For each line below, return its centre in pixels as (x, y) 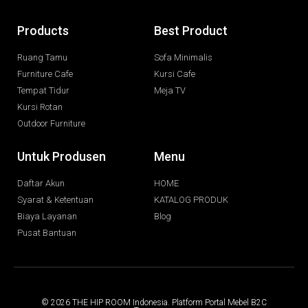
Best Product (191, 31)
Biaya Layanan (47, 217)
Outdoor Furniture (51, 124)
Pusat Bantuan (47, 233)
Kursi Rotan (40, 107)
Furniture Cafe (45, 74)
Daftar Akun (41, 184)
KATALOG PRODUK (191, 200)
